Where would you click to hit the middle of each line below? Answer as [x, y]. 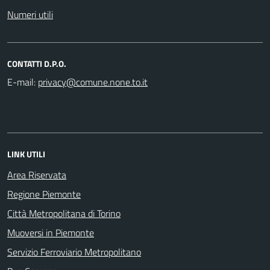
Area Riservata [37, 174]
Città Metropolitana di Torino [64, 213]
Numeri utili [30, 14]
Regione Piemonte [44, 194]
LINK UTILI [26, 154]
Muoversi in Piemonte [51, 232]
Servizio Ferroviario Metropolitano [74, 252]
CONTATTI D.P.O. [37, 63]
